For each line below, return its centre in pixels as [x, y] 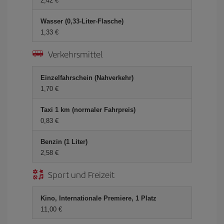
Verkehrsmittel [75, 54]
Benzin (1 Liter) [64, 142]
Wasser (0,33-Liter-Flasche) [82, 21]
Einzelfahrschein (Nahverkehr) [87, 78]
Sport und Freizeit [81, 174]
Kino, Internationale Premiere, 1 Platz [98, 198]
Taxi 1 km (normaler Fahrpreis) [88, 110]
